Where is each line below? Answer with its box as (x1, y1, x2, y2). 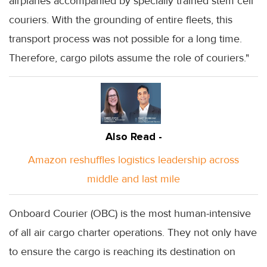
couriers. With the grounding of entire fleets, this (9, 13, 232, 26)
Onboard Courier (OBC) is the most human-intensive (9, 206, 251, 220)
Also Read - (105, 129, 162, 143)
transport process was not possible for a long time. (9, 32, 242, 45)
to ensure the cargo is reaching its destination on (9, 244, 235, 258)
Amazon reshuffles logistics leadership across (28, 153, 239, 166)
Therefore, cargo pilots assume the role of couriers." (9, 51, 249, 64)
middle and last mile (87, 172, 180, 185)
